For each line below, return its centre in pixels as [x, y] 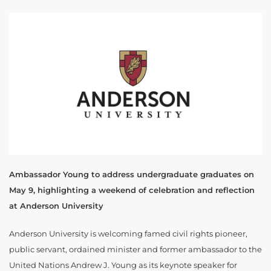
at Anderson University [56, 206]
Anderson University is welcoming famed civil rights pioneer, [128, 234]
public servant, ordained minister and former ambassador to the [135, 250]
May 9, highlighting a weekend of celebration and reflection [132, 191]
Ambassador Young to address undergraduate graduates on [132, 175]
